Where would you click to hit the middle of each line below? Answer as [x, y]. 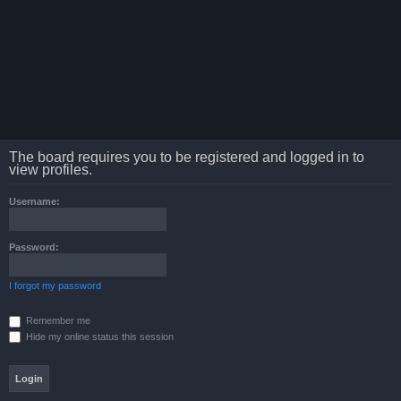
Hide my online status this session [98, 336]
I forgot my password [55, 286]
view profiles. [51, 170]
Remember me [57, 320]
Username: [34, 201]
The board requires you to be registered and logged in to [187, 157]
